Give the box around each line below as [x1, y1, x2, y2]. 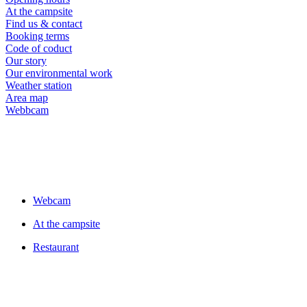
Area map [5, 91, 48, 103]
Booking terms [5, 29, 69, 42]
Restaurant [33, 241, 79, 253]
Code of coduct [5, 42, 72, 54]
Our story [5, 54, 47, 66]
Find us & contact [5, 17, 82, 29]
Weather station [5, 79, 72, 91]
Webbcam [5, 103, 49, 116]
